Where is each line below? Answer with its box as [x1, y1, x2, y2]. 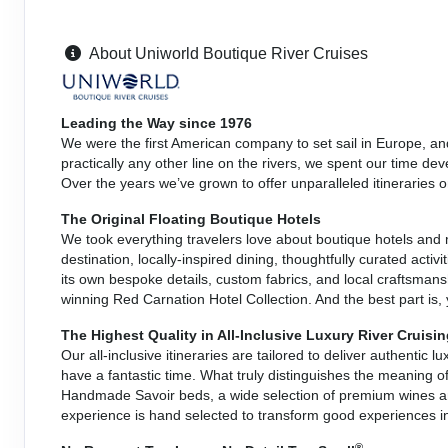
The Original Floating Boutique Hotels [61, 210, 321, 227]
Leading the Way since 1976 [61, 114, 252, 131]
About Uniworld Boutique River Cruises [89, 44, 368, 62]
